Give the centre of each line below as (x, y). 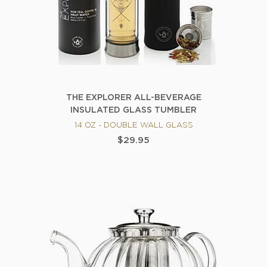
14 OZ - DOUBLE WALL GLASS (133, 126)
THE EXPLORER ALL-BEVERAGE (133, 98)
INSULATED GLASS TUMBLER (133, 111)
